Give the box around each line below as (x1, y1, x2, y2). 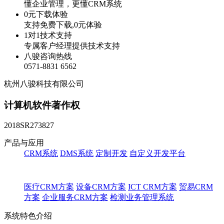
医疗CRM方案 (24, 182, 74, 191)
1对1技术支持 (24, 31, 72, 39)
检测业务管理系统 (110, 193, 174, 202)
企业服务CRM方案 (42, 193, 108, 202)
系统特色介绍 (4, 211, 52, 220)
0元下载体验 (24, 10, 68, 18)
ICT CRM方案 (128, 182, 177, 191)
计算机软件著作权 (4, 99, 80, 110)
